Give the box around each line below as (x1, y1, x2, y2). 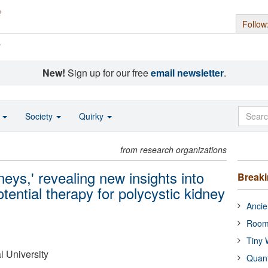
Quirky (79, 110, 106, 122)
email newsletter (150, 66, 224, 80)
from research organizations (120, 144, 227, 156)
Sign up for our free (65, 66, 151, 80)
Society (25, 110, 55, 122)
